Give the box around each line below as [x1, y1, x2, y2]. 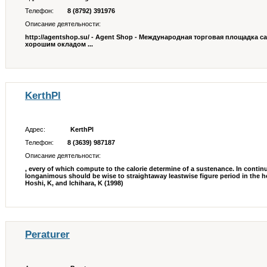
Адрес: [25, 126, 47, 133]
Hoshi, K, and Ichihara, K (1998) [25, 179, 123, 187]
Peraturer [25, 229, 70, 240]
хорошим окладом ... [25, 41, 93, 48]
